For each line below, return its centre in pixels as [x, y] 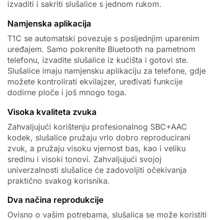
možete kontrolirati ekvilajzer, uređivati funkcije [95, 82]
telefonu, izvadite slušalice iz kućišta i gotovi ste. [98, 60]
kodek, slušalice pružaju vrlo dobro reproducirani [99, 137]
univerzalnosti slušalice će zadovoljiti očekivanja [97, 170]
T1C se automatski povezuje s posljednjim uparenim [103, 38]
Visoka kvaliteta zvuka [52, 112]
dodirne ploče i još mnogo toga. [67, 92]
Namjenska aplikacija [49, 23]
